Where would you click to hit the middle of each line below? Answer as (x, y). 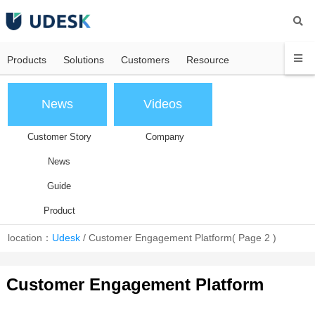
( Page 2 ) (255, 238)
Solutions (84, 60)
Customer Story (59, 137)
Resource (208, 60)
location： (30, 238)
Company (165, 137)
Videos (163, 104)
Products (27, 60)
